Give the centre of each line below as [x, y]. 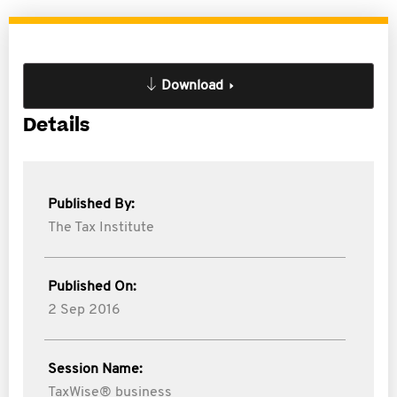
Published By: [91, 205]
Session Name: [95, 370]
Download [192, 86]
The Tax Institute [101, 228]
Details [56, 125]
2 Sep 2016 [84, 310]
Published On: [92, 287]
